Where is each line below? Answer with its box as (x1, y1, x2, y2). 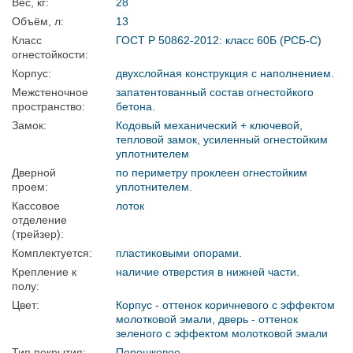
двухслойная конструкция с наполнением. (116, 67, 334, 80)
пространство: (12, 100, 85, 113)
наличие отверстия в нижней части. (116, 266, 299, 279)
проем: (12, 180, 48, 194)
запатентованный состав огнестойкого (116, 86, 314, 99)
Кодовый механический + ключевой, (116, 119, 303, 132)
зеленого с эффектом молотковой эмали (116, 327, 328, 340)
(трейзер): (12, 228, 64, 241)
